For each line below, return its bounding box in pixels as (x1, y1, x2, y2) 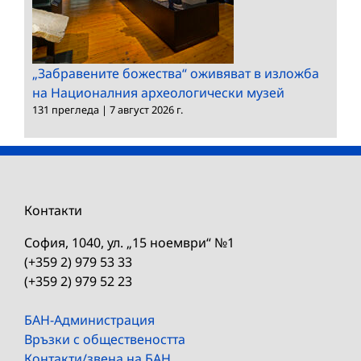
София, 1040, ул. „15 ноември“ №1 (24, 233, 234, 251)
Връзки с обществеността (24, 330, 185, 348)
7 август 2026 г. (110, 102, 183, 117)
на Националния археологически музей (32, 83, 284, 102)
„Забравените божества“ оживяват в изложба (32, 64, 319, 82)
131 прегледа (32, 102, 99, 117)
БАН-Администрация (24, 310, 155, 329)
